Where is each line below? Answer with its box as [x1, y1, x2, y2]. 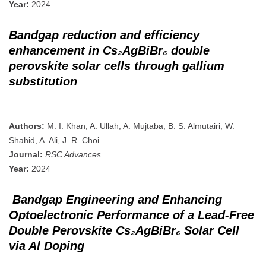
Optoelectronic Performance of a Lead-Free [9, 208, 254, 221]
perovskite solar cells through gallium [9, 59, 224, 72]
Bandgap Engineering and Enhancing [12, 192, 222, 206]
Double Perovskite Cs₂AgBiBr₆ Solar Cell [9, 223, 239, 237]
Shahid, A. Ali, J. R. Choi [9, 135, 99, 145]
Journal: [9, 150, 43, 160]
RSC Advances [45, 150, 101, 160]
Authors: [9, 121, 45, 131]
